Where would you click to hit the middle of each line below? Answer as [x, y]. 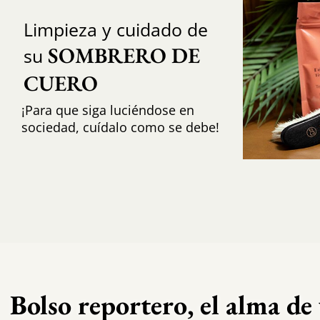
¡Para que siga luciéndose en [107, 110]
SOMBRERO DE [126, 55]
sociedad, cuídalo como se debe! [120, 127]
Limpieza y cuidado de [115, 29]
